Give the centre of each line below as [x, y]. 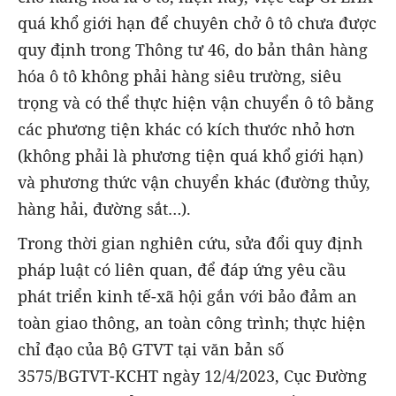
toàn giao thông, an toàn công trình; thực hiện [192, 322]
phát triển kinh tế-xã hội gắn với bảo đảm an [187, 296]
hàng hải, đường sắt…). [104, 209]
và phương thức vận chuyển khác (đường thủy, [194, 183]
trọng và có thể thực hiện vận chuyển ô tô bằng [196, 103]
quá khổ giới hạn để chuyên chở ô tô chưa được [197, 23]
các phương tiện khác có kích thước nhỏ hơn [187, 129]
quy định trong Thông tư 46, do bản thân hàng [193, 50]
